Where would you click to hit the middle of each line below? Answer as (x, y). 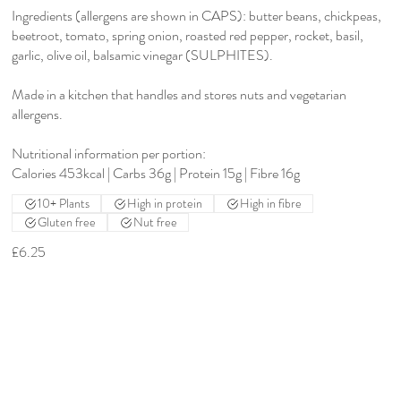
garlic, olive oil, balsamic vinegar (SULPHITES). (143, 55)
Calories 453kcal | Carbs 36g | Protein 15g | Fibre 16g (156, 174)
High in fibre (271, 204)
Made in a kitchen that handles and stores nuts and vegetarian (179, 95)
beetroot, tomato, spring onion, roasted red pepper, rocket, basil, (188, 36)
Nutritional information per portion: (109, 154)
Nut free (156, 222)
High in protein (165, 204)
